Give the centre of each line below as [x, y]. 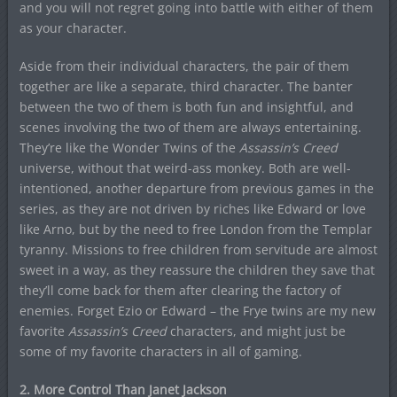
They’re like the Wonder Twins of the [127, 148]
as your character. [73, 28]
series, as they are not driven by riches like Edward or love [192, 209]
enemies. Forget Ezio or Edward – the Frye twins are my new [197, 311]
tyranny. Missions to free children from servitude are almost [198, 250]
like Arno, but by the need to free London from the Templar [195, 230]
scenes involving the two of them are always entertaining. [190, 128]
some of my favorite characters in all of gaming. [160, 352]
